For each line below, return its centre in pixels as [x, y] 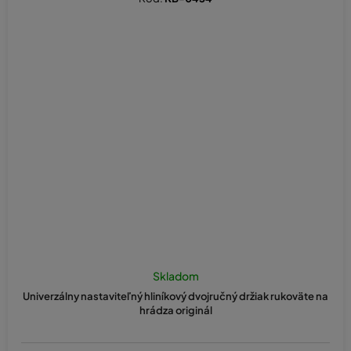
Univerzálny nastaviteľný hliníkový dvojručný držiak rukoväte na [175, 296]
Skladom [175, 275]
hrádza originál [175, 310]
